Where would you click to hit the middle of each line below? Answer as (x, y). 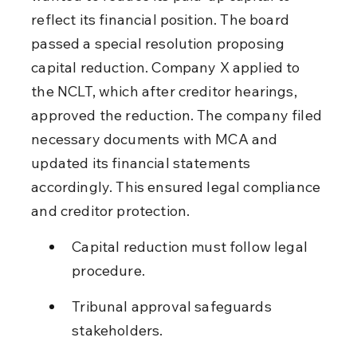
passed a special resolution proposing (160, 43)
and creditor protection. (111, 210)
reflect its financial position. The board (162, 19)
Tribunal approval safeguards (173, 306)
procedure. (108, 270)
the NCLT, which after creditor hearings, (166, 91)
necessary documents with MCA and (156, 139)
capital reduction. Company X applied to (167, 67)
